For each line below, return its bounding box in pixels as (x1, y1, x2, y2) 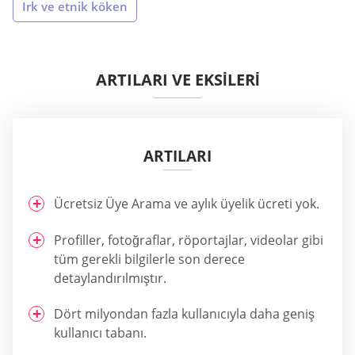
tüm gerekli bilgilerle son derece (54, 250, 245, 268)
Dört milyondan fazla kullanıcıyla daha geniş (54, 305, 315, 323)
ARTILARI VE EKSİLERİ (95, 69, 260, 91)
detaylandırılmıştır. (54, 269, 166, 287)
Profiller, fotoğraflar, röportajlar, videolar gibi (54, 231, 323, 249)
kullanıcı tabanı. (54, 324, 147, 342)
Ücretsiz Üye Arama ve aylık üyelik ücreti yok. (54, 195, 319, 213)
